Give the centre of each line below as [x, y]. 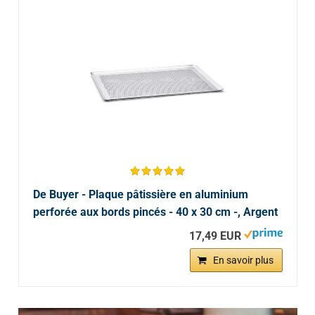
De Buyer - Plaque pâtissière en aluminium [140, 195]
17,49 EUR [215, 236]
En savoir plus [243, 261]
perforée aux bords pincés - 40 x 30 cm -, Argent [155, 212]
